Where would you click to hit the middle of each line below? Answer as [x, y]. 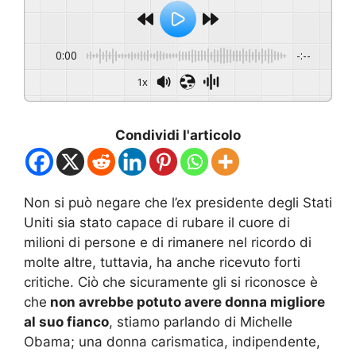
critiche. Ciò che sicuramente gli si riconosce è [171, 282]
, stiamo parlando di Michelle [201, 322]
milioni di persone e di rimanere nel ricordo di [168, 243]
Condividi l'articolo [178, 135]
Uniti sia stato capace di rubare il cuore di [157, 223]
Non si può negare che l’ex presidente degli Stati [178, 203]
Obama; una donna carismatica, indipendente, [172, 342]
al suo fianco [66, 322]
